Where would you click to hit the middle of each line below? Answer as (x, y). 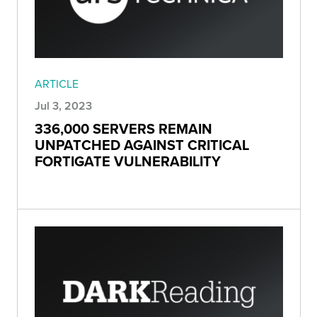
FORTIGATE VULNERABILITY (128, 161)
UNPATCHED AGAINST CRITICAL (142, 145)
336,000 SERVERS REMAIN (123, 129)
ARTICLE (57, 84)
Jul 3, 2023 (63, 106)
